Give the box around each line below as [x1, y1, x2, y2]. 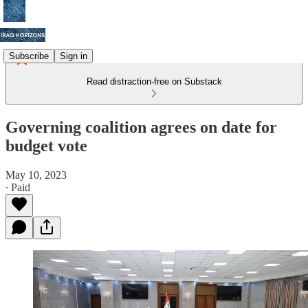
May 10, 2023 [5, 168, 67, 181]
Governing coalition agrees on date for [5, 118, 277, 136]
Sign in [60, 50, 87, 61]
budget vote [5, 136, 87, 155]
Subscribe [9, 50, 49, 61]
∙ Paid [5, 181, 30, 193]
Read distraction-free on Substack [86, 76, 222, 87]
